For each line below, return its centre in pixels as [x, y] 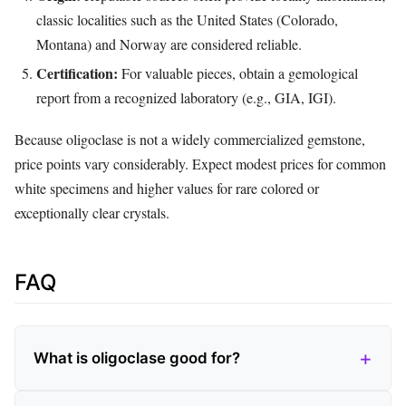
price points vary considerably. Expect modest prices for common [200, 163]
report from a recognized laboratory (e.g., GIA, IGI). [186, 97]
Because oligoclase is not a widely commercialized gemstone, [190, 139]
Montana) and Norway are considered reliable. [169, 43]
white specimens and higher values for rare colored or [167, 188]
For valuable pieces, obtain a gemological [238, 72]
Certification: [77, 72]
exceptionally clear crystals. [92, 212]
